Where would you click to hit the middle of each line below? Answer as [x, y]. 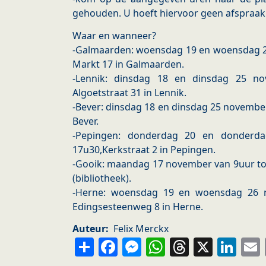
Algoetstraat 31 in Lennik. [129, 92]
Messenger [194, 246]
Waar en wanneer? [114, 35]
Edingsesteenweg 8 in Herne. [138, 206]
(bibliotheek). [102, 178]
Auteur [89, 229]
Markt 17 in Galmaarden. [128, 64]
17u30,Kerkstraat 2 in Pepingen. [144, 149]
